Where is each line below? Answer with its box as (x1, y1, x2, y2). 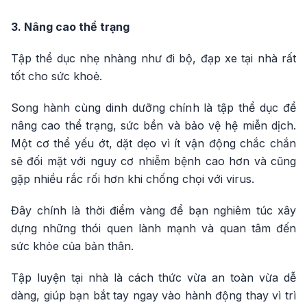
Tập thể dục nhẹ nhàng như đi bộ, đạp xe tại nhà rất (11, 51, 296, 66)
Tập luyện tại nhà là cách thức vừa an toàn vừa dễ (11, 271, 296, 285)
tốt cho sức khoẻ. (11, 69, 102, 84)
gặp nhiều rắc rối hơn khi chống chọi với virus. (11, 172, 254, 186)
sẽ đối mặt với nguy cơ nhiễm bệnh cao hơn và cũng (11, 154, 296, 169)
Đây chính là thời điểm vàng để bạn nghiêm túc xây (11, 204, 296, 218)
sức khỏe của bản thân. (11, 239, 134, 254)
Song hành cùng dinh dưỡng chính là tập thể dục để (11, 101, 296, 115)
